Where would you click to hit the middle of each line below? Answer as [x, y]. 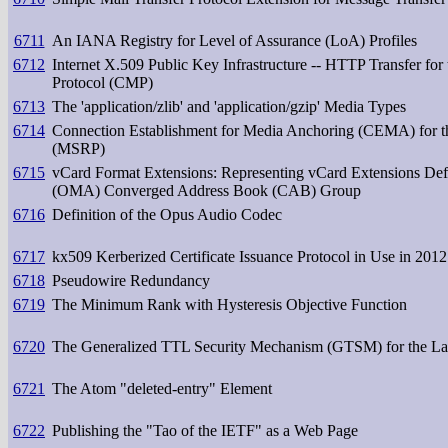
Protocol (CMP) [102, 82]
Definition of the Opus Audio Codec [167, 214]
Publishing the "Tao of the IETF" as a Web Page [205, 430]
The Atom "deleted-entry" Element [162, 388]
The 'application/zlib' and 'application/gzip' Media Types [229, 106]
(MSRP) [78, 148]
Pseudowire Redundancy [131, 280]
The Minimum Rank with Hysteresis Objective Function [229, 304]
